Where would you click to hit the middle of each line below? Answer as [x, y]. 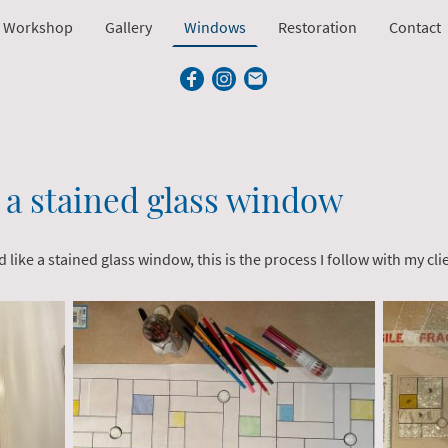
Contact [414, 27]
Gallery [128, 27]
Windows [214, 27]
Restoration [317, 27]
